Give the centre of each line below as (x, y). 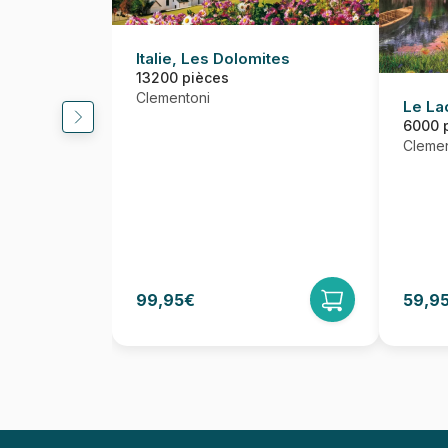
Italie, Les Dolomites (213, 59)
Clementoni (173, 98)
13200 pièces (182, 78)
